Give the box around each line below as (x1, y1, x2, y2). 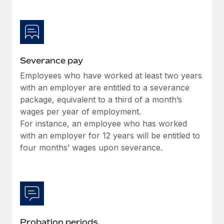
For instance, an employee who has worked (20, 118, 187, 128)
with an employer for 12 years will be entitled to (20, 130, 200, 140)
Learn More (24, 29, 69, 39)
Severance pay (20, 55, 83, 65)
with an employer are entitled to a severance (20, 82, 189, 92)
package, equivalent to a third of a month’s (20, 94, 182, 104)
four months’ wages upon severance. (20, 142, 162, 152)
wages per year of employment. (20, 106, 141, 116)
